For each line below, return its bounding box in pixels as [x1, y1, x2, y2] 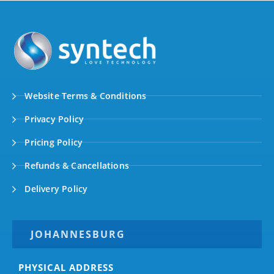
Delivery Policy [22, 182, 88, 194]
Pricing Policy [22, 136, 83, 148]
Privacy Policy [22, 113, 84, 125]
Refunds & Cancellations [22, 159, 130, 171]
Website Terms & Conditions [22, 89, 147, 102]
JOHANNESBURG [31, 227, 125, 241]
